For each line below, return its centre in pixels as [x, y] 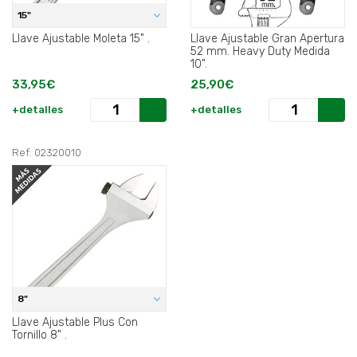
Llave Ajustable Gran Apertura [267, 39]
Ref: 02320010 [47, 153]
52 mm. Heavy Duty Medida [260, 52]
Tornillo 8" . [59, 335]
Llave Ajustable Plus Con [75, 323]
